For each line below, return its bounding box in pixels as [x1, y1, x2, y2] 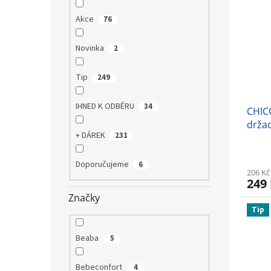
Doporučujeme [75, 158, 129, 171]
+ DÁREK [75, 129, 105, 142]
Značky [68, 191, 100, 205]
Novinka [75, 42, 104, 54]
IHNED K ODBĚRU [75, 100, 134, 113]
